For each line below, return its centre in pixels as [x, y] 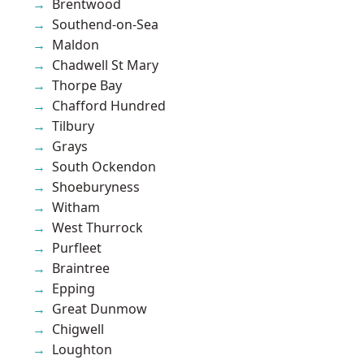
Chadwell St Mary [105, 65]
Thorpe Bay [87, 85]
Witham [76, 207]
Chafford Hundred [109, 105]
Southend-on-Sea [105, 24]
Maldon [76, 44]
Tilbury [73, 126]
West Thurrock [97, 227]
